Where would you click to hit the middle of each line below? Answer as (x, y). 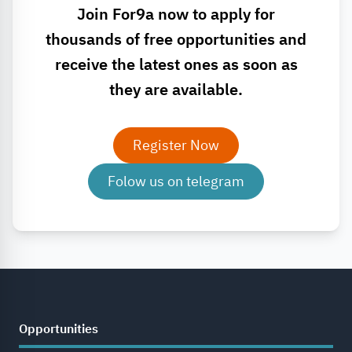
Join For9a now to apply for (176, 14)
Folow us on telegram (176, 181)
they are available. (176, 90)
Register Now (176, 145)
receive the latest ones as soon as (176, 64)
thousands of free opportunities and (176, 39)
